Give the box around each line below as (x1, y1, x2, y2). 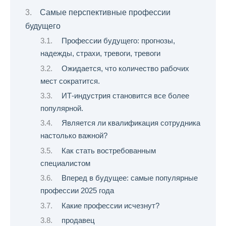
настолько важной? (40, 132, 107, 140)
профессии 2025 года (40, 187, 114, 195)
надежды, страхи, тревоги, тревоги (40, 49, 160, 58)
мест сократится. (40, 77, 100, 85)
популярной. (40, 104, 83, 113)
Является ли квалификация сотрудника (61, 119, 200, 128)
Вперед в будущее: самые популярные (61, 174, 198, 183)
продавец (61, 216, 95, 225)
